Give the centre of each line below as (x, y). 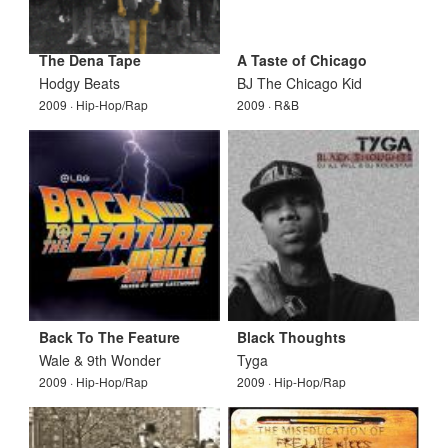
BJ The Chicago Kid (300, 82)
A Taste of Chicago (302, 59)
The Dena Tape (89, 59)
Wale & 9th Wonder (99, 359)
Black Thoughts (292, 336)
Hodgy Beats (79, 82)
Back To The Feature (109, 336)
